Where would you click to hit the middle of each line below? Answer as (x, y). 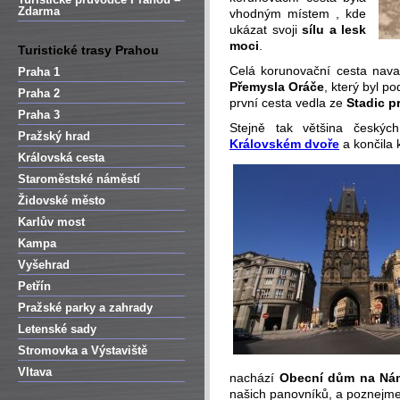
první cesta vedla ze (288, 103)
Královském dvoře (284, 144)
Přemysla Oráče (277, 87)
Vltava (35, 372)
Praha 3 (39, 115)
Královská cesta (61, 158)
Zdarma (39, 11)
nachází (254, 378)
